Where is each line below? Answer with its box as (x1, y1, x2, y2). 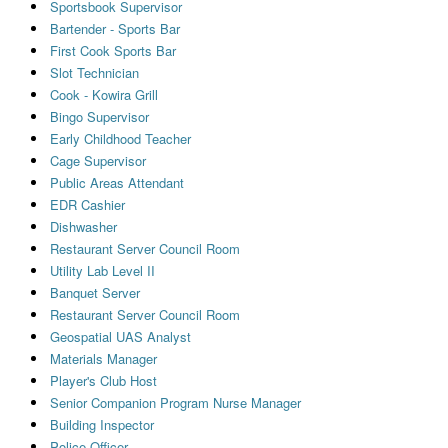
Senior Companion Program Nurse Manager (49, 392, 301, 412)
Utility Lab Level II (49, 260, 155, 280)
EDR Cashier (49, 194, 125, 214)
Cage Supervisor (49, 150, 146, 170)
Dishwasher (49, 216, 117, 236)
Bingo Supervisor (49, 106, 149, 126)
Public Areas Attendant (49, 172, 184, 192)
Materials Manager (49, 348, 157, 368)
